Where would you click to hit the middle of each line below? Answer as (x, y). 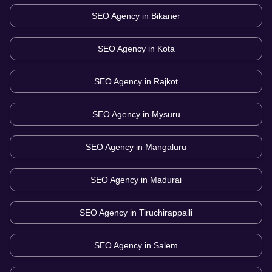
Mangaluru (166, 147)
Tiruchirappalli (166, 213)
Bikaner (166, 16)
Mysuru (166, 114)
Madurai (166, 180)
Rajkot (166, 82)
